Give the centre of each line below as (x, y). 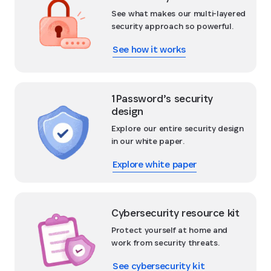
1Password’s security (162, 98)
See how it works (149, 50)
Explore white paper (155, 164)
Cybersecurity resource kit (175, 213)
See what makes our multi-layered (179, 14)
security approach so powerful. (172, 26)
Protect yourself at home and (170, 230)
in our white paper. (148, 141)
